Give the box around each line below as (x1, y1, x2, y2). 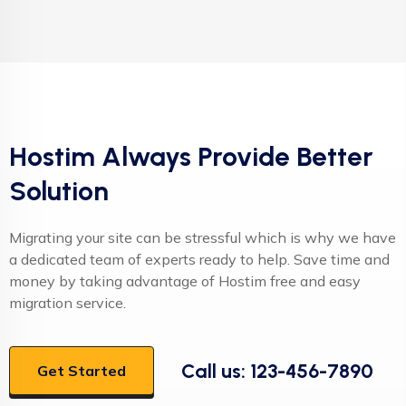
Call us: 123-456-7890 (181, 358, 373, 382)
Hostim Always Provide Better (9, 140, 373, 173)
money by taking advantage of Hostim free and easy (9, 272, 361, 291)
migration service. (9, 294, 126, 313)
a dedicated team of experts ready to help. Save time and (9, 250, 390, 269)
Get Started (37, 362, 126, 381)
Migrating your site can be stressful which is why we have (9, 228, 396, 247)
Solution (9, 175, 109, 208)
